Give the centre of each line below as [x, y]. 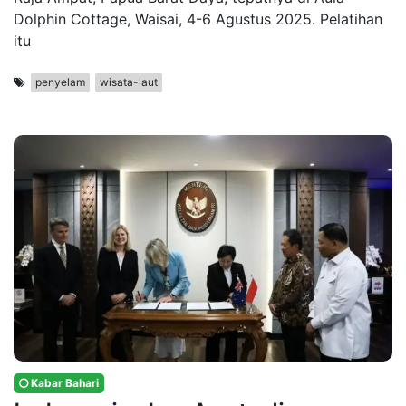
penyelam [60, 82]
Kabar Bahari [63, 383]
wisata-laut [129, 82]
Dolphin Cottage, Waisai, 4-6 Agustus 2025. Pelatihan [198, 19]
